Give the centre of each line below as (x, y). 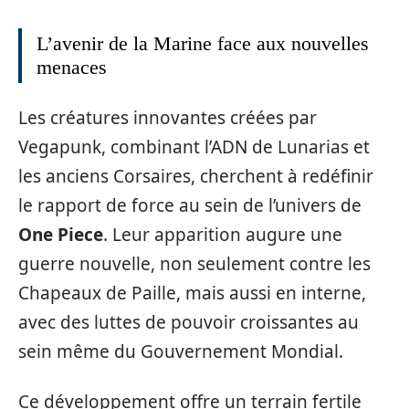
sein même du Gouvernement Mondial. (181, 351)
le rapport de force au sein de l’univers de (190, 205)
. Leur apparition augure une (223, 235)
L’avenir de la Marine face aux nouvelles (203, 43)
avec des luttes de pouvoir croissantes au (189, 322)
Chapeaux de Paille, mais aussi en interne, (192, 293)
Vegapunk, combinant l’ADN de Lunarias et (194, 147)
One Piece (61, 235)
